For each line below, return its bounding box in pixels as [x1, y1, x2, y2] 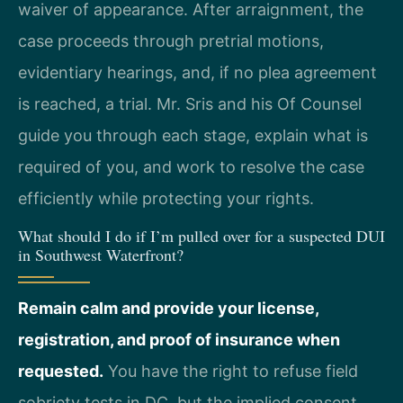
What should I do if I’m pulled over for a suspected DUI [18, 224, 385, 246]
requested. [18, 361, 103, 381]
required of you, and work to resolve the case [18, 157, 364, 176]
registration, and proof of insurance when [18, 329, 340, 349]
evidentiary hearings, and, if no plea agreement [18, 62, 377, 82]
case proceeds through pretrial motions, [18, 31, 324, 50]
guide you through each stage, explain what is [18, 125, 368, 145]
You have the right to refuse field [103, 361, 358, 381]
